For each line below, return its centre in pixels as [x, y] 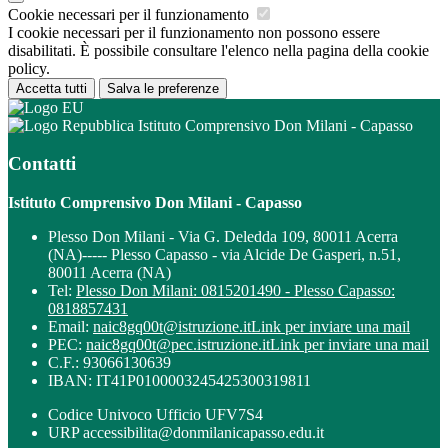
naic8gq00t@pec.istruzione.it [178, 345]
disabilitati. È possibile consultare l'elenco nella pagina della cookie [218, 50]
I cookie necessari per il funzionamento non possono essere [194, 32]
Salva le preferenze [163, 88]
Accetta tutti [51, 88]
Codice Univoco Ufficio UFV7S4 [155, 415]
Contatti [42, 164]
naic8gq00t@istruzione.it [172, 327]
